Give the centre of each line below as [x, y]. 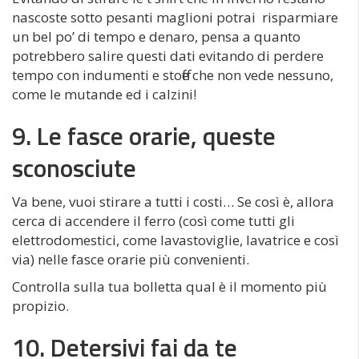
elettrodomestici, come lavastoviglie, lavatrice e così [175, 240]
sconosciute [74, 167]
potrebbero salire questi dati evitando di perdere [168, 55]
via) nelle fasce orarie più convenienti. [131, 259]
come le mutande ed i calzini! [104, 94]
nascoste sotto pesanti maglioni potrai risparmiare [175, 17]
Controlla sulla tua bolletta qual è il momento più [169, 286]
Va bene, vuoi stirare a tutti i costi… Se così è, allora [173, 201]
